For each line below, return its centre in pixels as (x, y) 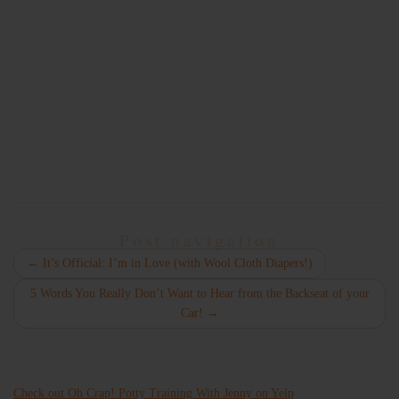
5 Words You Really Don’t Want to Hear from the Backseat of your (199, 293)
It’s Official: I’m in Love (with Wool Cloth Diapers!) (176, 263)
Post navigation (199, 240)
